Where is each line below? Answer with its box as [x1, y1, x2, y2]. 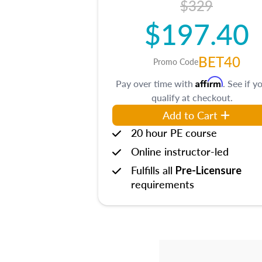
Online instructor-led [131, 144, 229, 158]
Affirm [195, 76, 223, 88]
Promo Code [153, 56, 198, 67]
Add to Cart [163, 108, 218, 122]
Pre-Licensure [175, 164, 242, 177]
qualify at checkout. [151, 91, 233, 104]
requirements [131, 177, 194, 191]
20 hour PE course [131, 125, 217, 140]
